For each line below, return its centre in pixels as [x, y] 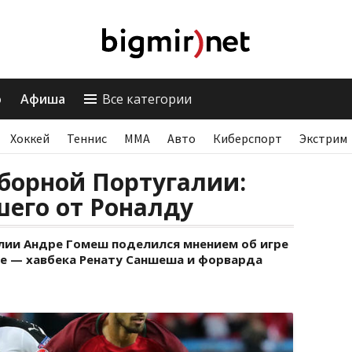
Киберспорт [247, 138]
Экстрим [323, 138]
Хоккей [30, 138]
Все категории [147, 99]
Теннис [87, 138]
